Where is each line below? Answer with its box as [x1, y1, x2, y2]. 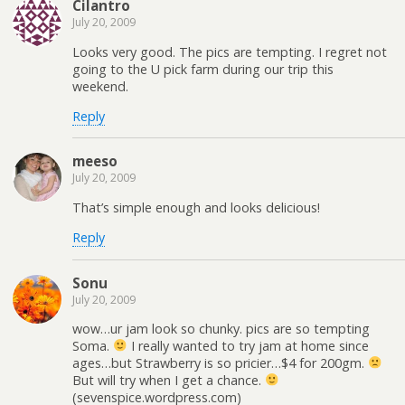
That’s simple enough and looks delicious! [72, 198, 320, 216]
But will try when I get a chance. [72, 371, 265, 389]
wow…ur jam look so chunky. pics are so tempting [72, 319, 370, 337]
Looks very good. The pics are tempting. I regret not [72, 42, 387, 61]
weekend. [72, 77, 128, 95]
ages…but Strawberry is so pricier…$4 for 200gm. [72, 353, 368, 372]
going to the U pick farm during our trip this [72, 60, 334, 78]
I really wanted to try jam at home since [127, 336, 370, 354]
